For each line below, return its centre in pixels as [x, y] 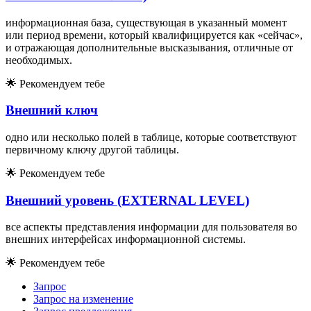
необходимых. [39, 60]
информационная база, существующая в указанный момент [146, 22]
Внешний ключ [52, 110]
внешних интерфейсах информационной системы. [126, 239]
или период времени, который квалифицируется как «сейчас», [154, 35]
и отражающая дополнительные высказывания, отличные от [149, 47]
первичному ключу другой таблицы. [92, 149]
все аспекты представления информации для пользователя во [151, 227]
